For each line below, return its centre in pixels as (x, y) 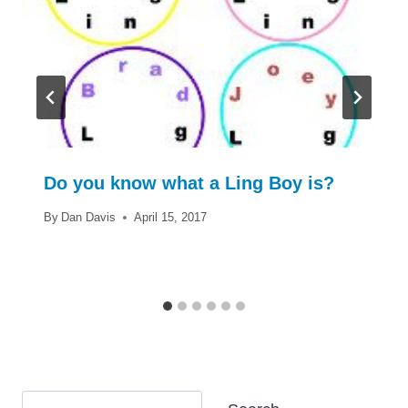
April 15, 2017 (171, 217)
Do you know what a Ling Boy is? (189, 183)
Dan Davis (89, 217)
